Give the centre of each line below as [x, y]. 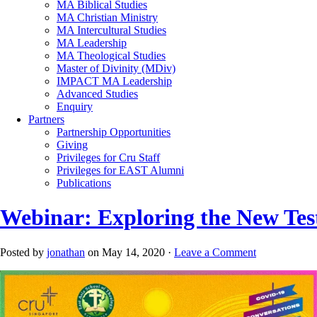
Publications [84, 183]
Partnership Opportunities [114, 132]
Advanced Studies [97, 93]
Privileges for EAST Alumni [120, 170]
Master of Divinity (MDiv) [116, 68]
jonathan [66, 252]
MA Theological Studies [111, 55]
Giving [72, 144]
